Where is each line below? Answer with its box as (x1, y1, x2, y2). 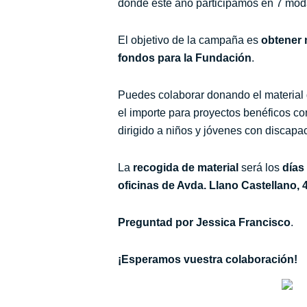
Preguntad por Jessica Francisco (118, 216, 291, 228)
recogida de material (133, 161, 238, 173)
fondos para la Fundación (118, 51, 251, 64)
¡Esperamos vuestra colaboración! (118, 253, 297, 265)
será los (238, 161, 282, 173)
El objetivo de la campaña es (118, 34, 261, 46)
